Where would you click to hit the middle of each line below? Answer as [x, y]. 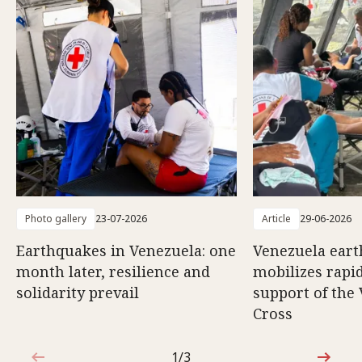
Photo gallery [56, 218]
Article [276, 218]
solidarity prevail [78, 292]
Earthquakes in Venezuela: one [126, 250]
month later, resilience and [113, 271]
